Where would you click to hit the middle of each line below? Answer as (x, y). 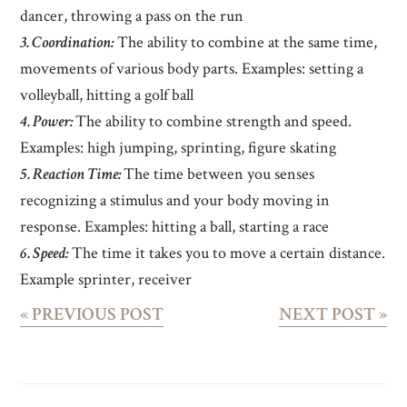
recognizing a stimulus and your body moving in (175, 200)
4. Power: (48, 121)
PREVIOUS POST (96, 314)
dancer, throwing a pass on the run (132, 15)
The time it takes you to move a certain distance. (227, 253)
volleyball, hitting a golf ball (107, 94)
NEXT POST (328, 314)
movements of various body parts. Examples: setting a (192, 68)
